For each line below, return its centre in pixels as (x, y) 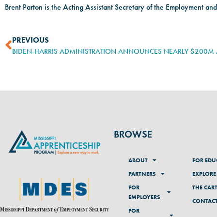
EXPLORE (204, 174)
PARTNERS (142, 174)
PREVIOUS (31, 40)
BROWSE (133, 134)
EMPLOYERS (144, 197)
